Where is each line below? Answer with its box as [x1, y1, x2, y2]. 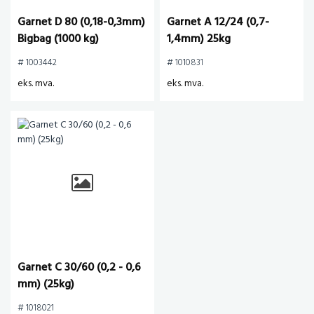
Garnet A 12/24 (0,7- [167, 13, 269, 32]
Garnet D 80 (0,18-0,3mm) [18, 13, 145, 32]
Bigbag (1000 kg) [18, 30, 99, 48]
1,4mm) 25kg [167, 30, 231, 48]
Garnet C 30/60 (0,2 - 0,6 [18, 259, 141, 277]
